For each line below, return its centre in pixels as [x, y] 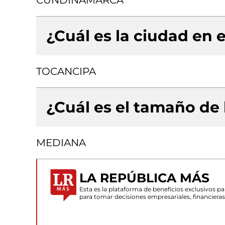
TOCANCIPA [66, 71]
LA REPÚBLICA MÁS [144, 178]
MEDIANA [61, 143]
